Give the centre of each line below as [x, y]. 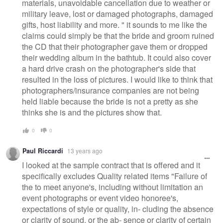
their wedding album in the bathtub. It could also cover [116, 57]
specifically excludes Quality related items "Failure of [114, 176]
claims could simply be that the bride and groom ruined [118, 35]
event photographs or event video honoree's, [100, 198]
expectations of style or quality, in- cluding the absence [118, 209]
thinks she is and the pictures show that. [92, 112]
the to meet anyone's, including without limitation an [112, 187]
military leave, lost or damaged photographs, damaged [117, 13]
